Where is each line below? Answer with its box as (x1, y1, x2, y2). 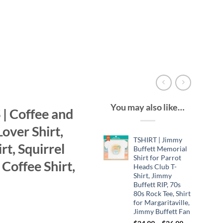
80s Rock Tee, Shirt (133, 189, 191, 198)
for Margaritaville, (133, 198, 190, 207)
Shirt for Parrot (133, 153, 181, 162)
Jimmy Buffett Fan (133, 207, 190, 216)
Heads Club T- (133, 162, 177, 171)
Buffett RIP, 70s (133, 180, 181, 189)
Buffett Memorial (133, 144, 187, 153)
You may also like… (111, 102, 185, 112)
